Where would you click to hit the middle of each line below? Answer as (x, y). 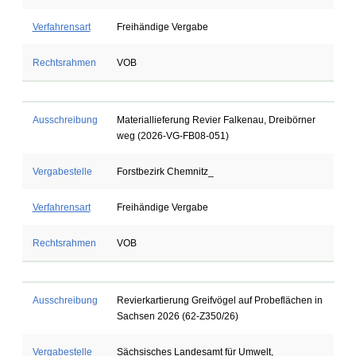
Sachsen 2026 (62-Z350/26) (177, 316)
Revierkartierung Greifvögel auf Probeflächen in (219, 300)
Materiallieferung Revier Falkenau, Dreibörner (216, 120)
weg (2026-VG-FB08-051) (172, 136)
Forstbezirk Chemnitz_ (165, 172)
